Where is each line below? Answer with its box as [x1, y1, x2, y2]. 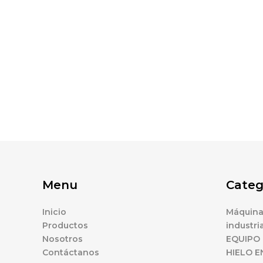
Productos [42, 220, 88, 231]
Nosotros [42, 234, 83, 244]
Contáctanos [42, 247, 99, 258]
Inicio [42, 207, 66, 217]
